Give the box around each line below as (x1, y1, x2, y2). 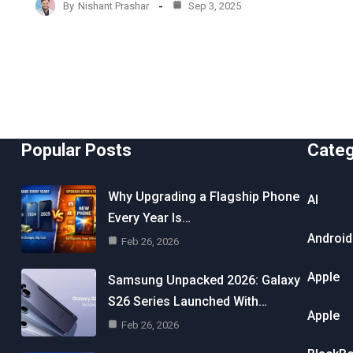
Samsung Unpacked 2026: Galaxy (107, 272, 300, 288)
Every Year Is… (107, 210, 191, 225)
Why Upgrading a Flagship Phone (107, 188, 299, 204)
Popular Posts (20, 140, 132, 161)
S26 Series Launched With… (107, 293, 267, 309)
